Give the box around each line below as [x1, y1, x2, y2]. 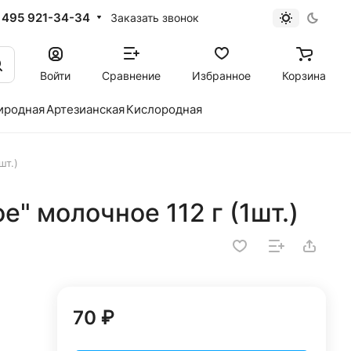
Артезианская [46, 102, 125, 117]
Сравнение [102, 68, 161, 82]
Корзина [282, 68, 326, 82]
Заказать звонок [110, 10, 199, 24]
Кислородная [126, 102, 202, 117]
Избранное [192, 68, 251, 82]
